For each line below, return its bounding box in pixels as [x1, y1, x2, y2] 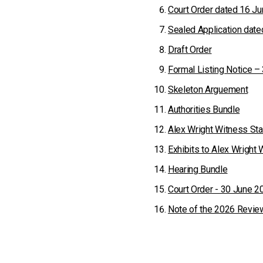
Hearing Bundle [168, 164, 228, 175]
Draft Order [168, 44, 212, 55]
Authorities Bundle [168, 104, 240, 115]
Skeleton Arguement [168, 84, 248, 95]
